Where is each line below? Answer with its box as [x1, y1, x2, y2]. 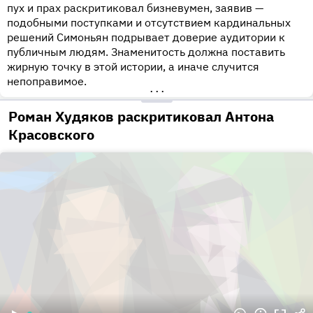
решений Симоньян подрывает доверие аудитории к [7, 30, 285, 45]
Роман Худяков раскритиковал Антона [8, 107, 274, 126]
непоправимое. [7, 74, 87, 89]
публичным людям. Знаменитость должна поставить [7, 45, 285, 59]
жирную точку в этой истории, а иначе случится [7, 59, 259, 74]
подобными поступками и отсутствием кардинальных [7, 15, 291, 30]
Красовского [8, 125, 94, 145]
